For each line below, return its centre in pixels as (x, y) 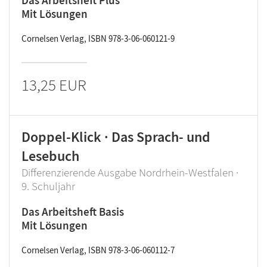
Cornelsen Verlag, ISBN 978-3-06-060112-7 (98, 250)
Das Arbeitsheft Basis (73, 212)
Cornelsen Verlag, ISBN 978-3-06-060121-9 (98, 38)
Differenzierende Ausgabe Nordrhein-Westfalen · (130, 172)
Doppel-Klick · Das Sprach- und (116, 137)
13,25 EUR (54, 85)
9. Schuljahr (48, 186)
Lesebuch (50, 156)
